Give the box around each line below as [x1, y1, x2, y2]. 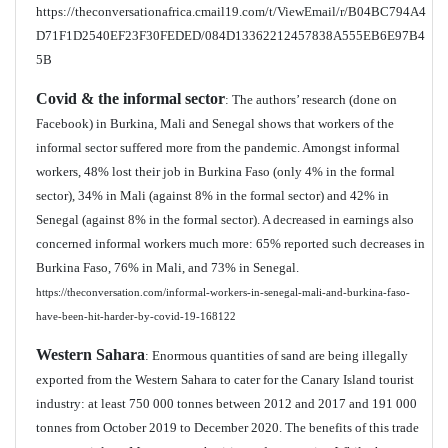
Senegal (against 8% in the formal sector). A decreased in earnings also [36, 212, 414, 227]
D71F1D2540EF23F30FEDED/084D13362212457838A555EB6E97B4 [36, 28, 425, 43]
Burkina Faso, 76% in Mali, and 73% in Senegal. [36, 260, 299, 275]
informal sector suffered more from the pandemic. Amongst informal [36, 140, 400, 155]
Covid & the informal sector [36, 90, 225, 107]
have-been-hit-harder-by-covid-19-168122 [36, 311, 236, 322]
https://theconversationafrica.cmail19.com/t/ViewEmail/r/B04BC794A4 [36, 4, 426, 19]
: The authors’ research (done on [225, 92, 397, 107]
